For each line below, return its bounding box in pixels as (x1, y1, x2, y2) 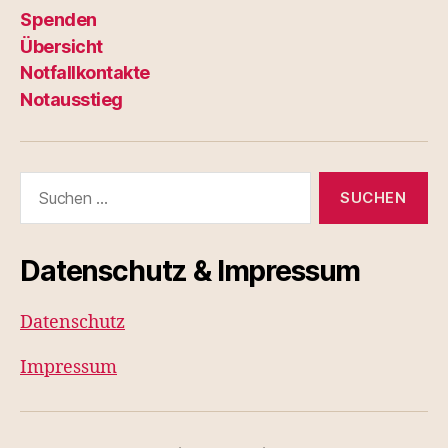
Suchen (11, 170, 71, 192)
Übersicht (20, 35, 103, 57)
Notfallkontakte (20, 62, 150, 84)
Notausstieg (20, 88, 123, 110)
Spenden (20, 9, 97, 31)
